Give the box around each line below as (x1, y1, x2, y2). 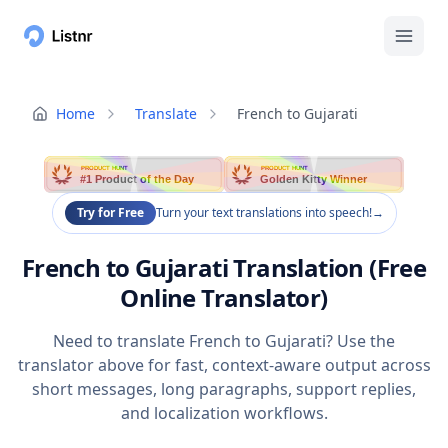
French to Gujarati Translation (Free (21, 251, 427, 285)
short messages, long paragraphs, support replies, (32, 378, 416, 401)
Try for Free (76, 204, 144, 222)
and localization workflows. (120, 402, 328, 425)
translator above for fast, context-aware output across (17, 354, 431, 377)
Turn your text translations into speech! (155, 204, 372, 222)
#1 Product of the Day (80, 173, 196, 186)
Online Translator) (120, 281, 328, 315)
